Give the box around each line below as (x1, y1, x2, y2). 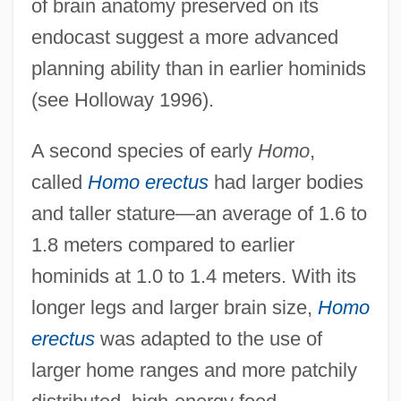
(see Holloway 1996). (30, 88, 214, 111)
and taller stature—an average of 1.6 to (30, 201, 367, 225)
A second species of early (30, 139, 258, 162)
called (30, 170, 88, 193)
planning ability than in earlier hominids (30, 56, 366, 80)
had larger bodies (208, 170, 363, 193)
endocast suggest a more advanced (30, 25, 338, 48)
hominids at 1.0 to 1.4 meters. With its (30, 264, 356, 287)
